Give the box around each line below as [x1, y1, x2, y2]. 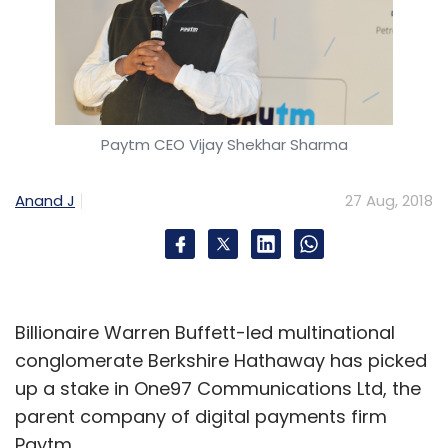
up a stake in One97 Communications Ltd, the [15, 375, 421, 401]
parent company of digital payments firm [15, 403, 387, 429]
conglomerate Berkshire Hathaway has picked [15, 347, 427, 373]
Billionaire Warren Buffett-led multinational [15, 319, 395, 345]
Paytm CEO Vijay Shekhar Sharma [100, 133, 348, 155]
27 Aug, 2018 [345, 189, 433, 211]
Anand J [15, 189, 75, 211]
